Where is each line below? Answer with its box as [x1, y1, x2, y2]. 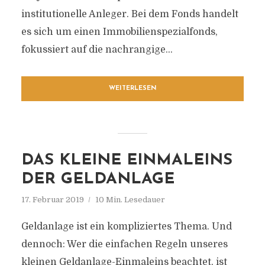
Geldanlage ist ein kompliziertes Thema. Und [21, 221, 232, 232]
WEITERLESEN [108, 85, 157, 92]
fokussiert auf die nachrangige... [21, 44, 173, 55]
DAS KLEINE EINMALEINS [21, 153, 232, 169]
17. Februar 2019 [21, 195, 84, 204]
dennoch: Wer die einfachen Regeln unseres [21, 239, 228, 250]
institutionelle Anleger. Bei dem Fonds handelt [21, 9, 238, 20]
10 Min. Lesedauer [95, 195, 165, 204]
